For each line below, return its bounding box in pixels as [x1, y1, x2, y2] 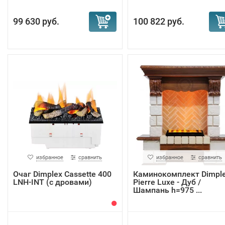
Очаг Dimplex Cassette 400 [13, 169, 111, 179]
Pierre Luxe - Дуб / [133, 177, 201, 187]
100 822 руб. [133, 16, 184, 27]
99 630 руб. [13, 16, 59, 27]
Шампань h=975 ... [133, 185, 202, 195]
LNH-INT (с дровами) [13, 177, 92, 187]
